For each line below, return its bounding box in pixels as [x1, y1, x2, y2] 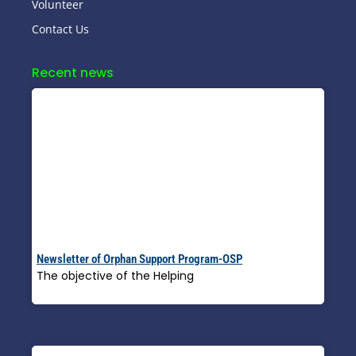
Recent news [32, 64, 114, 83]
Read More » [37, 285, 106, 302]
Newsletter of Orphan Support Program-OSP [37, 252, 242, 267]
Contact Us [32, 21, 89, 37]
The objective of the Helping [37, 268, 194, 284]
